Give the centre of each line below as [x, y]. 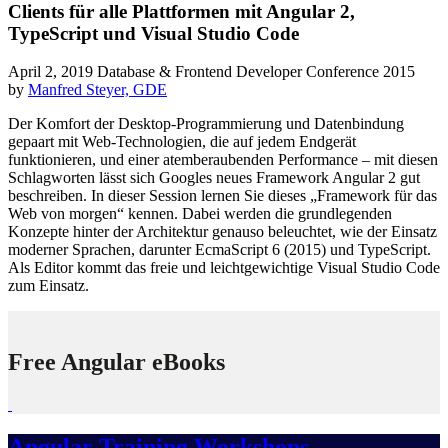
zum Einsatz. [48, 286]
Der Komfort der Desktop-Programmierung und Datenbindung [206, 124]
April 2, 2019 [52, 72]
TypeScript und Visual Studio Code [153, 33]
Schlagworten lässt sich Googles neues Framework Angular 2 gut [214, 178]
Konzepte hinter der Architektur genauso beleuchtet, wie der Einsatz [222, 232]
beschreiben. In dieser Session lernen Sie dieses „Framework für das [222, 196]
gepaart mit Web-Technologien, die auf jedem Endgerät [182, 142]
